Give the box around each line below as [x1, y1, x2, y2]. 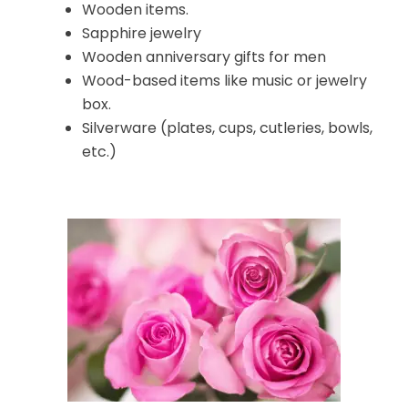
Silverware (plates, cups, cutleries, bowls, [82, 117, 372, 139]
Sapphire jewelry [82, 23, 201, 45]
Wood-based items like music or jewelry [82, 70, 367, 92]
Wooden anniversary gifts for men [82, 46, 326, 68]
